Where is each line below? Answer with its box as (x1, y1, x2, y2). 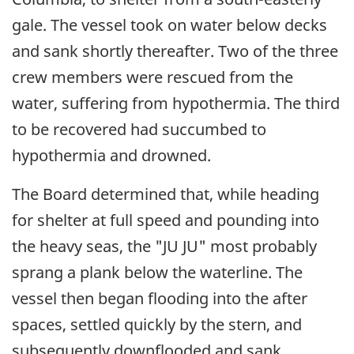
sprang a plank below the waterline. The (12, 262, 303, 284)
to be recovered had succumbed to (12, 119, 266, 141)
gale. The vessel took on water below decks (12, 14, 327, 36)
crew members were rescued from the (12, 66, 293, 88)
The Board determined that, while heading (12, 183, 319, 205)
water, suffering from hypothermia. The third (12, 92, 340, 115)
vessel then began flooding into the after (12, 288, 307, 310)
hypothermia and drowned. (12, 145, 211, 167)
